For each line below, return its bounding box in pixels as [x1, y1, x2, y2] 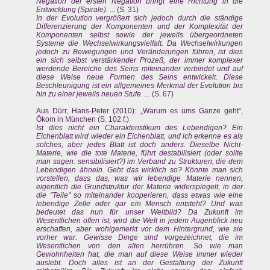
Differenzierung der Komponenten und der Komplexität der [36, 22, 243, 31]
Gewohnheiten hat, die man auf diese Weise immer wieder [36, 250, 243, 259]
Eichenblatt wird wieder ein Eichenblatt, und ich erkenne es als [36, 132, 243, 141]
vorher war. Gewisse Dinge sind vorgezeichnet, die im [36, 233, 243, 242]
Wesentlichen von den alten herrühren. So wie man [36, 242, 243, 251]
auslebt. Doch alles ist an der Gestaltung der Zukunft [36, 259, 243, 268]
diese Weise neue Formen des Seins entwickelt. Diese [36, 73, 243, 82]
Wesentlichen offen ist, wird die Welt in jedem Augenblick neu [36, 216, 243, 225]
